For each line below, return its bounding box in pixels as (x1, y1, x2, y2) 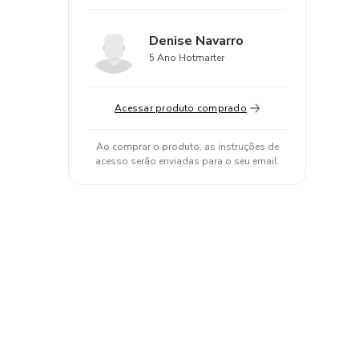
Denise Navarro (149, 32, 244, 50)
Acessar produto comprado (115, 102, 247, 115)
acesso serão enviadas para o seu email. (95, 155, 280, 167)
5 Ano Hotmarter (149, 51, 224, 64)
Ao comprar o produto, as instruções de (95, 140, 279, 153)
